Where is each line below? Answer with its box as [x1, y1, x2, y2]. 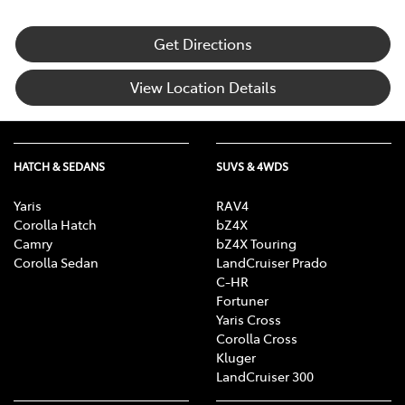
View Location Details [129, 77, 277, 98]
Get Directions [154, 33, 252, 54]
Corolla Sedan [14, 253, 99, 272]
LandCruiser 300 [216, 367, 314, 386]
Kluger [216, 348, 256, 367]
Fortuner [216, 291, 268, 310]
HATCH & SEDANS [14, 159, 105, 174]
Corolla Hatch [14, 215, 97, 234]
